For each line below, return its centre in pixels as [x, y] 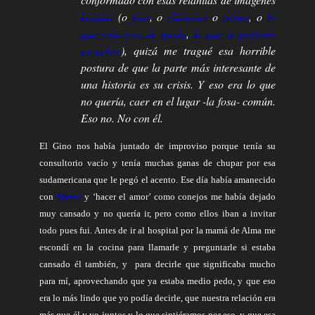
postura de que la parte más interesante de [178, 67]
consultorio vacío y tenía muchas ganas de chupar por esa [157, 163]
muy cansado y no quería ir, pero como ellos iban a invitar [157, 214]
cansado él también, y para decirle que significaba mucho [157, 264]
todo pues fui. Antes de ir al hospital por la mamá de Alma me [157, 231]
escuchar [101, 51]
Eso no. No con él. [122, 118]
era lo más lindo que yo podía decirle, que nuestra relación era [157, 298]
